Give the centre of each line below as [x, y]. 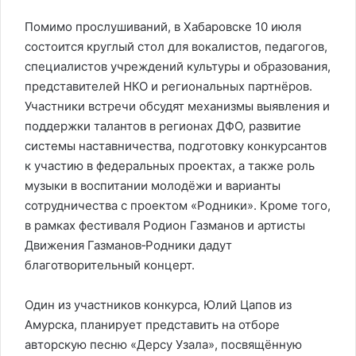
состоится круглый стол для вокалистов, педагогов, [176, 46]
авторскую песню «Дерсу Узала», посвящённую [163, 344]
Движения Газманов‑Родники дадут [128, 245]
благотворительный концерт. [110, 265]
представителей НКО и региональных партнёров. [168, 86]
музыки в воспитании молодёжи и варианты [153, 186]
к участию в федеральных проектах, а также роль [170, 166]
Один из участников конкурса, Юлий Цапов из [158, 305]
